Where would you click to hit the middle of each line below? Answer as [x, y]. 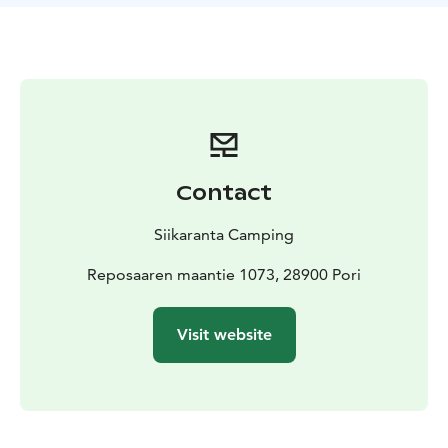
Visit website [224, 335]
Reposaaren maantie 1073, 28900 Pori [224, 275]
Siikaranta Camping [224, 235]
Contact [224, 193]
